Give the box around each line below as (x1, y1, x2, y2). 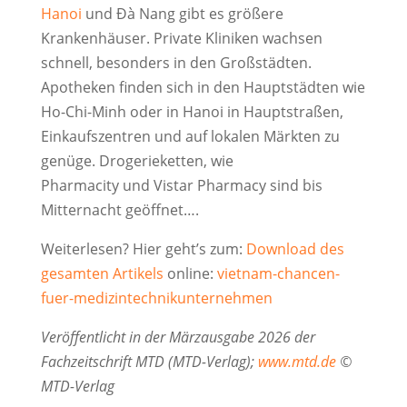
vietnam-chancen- (216, 263, 340, 284)
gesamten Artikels (40, 263, 164, 284)
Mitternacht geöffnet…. (40, 200, 199, 221)
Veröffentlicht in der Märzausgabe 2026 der (40, 327, 315, 348)
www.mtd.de (257, 352, 336, 372)
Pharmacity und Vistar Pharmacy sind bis (40, 175, 323, 196)
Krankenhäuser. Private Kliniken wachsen (40, 28, 323, 49)
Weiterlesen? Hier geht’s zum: (40, 239, 246, 260)
